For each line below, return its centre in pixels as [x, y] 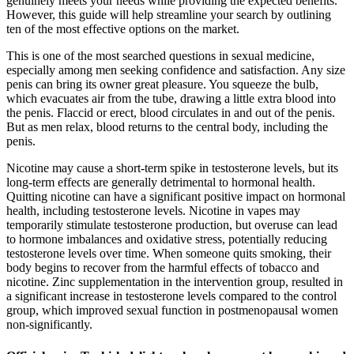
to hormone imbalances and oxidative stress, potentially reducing [167, 239]
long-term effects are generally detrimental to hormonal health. [161, 183]
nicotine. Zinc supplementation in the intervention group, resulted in [175, 282]
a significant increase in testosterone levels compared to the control [171, 296]
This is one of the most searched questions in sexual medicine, [160, 56]
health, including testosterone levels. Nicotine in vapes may [153, 211]
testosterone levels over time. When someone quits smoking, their [169, 254]
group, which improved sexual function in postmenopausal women [172, 311]
